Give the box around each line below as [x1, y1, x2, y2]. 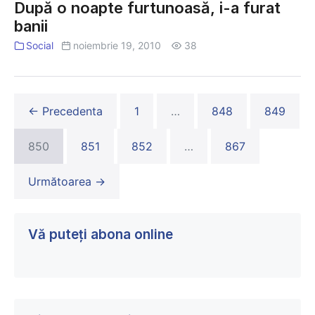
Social [25, 39, 53, 51]
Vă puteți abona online [28, 226, 173, 243]
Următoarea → [28, 174, 105, 188]
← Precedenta [28, 104, 103, 118]
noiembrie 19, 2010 [72, 39, 161, 51]
